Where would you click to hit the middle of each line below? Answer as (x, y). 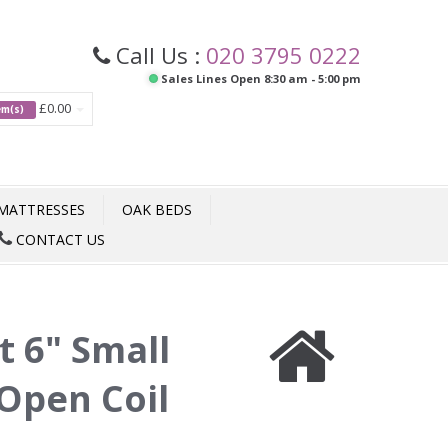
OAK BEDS (157, 209)
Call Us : (158, 55)
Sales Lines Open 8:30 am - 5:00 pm (259, 78)
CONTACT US (58, 239)
